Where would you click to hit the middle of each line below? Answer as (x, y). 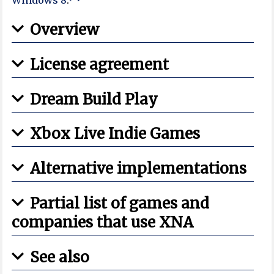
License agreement (100, 64)
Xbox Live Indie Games (115, 134)
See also (60, 257)
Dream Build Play (94, 99)
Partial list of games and (120, 204)
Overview (65, 29)
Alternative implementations (139, 169)
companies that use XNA (103, 223)
